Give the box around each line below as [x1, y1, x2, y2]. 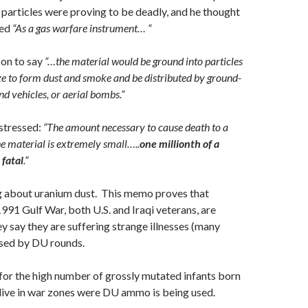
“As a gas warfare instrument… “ [12, 21, 151, 34]
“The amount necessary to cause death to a [43, 120, 228, 133]
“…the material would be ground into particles [45, 54, 243, 67]
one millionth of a [140, 137, 219, 150]
